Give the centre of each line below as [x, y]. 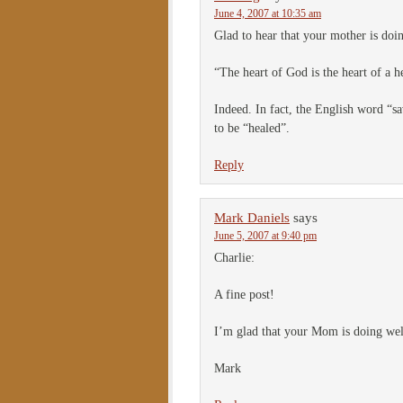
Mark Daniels [252, 218]
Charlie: [234, 258]
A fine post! [244, 295]
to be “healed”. [252, 128]
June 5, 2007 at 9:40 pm [265, 236]
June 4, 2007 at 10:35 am [268, 13]
